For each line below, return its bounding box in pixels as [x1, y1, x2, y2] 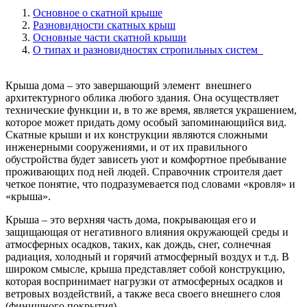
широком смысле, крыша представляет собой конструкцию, [5, 262, 285, 275]
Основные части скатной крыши [33, 31, 186, 43]
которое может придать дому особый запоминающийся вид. [5, 116, 286, 128]
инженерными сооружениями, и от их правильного [5, 140, 247, 153]
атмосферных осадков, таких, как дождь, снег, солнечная [5, 238, 271, 250]
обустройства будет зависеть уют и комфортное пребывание [5, 153, 286, 165]
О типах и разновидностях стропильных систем [33, 43, 263, 56]
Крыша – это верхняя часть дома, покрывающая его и [5, 213, 256, 225]
